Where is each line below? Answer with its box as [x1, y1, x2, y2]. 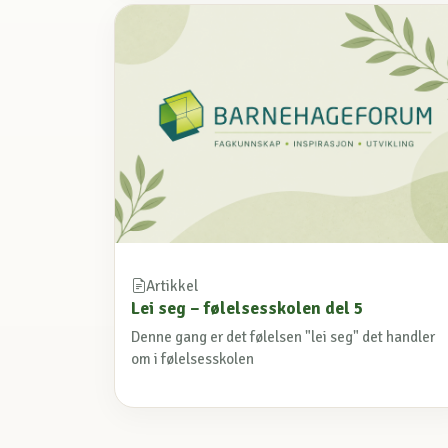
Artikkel [146, 277, 198, 296]
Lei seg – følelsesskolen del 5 [131, 297, 364, 320]
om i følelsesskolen [131, 350, 254, 369]
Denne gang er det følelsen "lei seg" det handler [131, 328, 435, 347]
